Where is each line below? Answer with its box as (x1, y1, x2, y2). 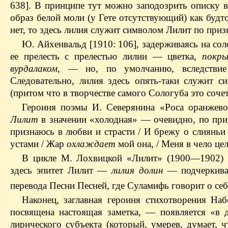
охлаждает (67, 138, 116, 149)
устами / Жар (10, 138, 67, 149)
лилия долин (111, 164, 163, 176)
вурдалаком (10, 63, 58, 74)
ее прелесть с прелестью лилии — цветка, (10, 50, 197, 62)
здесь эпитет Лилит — (10, 164, 112, 176)
